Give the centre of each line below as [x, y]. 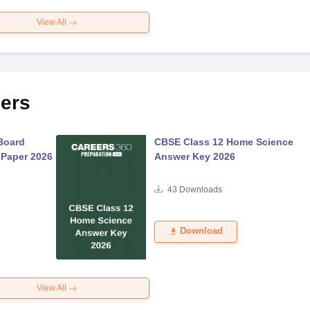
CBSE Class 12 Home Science [224, 142]
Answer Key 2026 [194, 156]
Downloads [199, 190]
